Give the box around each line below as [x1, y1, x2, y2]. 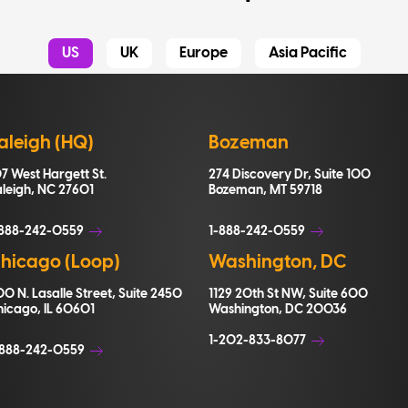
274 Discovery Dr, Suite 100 [209, 168, 372, 182]
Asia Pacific [268, 45, 347, 61]
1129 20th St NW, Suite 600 [209, 287, 369, 301]
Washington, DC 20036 [209, 302, 348, 317]
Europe [178, 45, 228, 61]
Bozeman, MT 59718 [209, 183, 323, 198]
